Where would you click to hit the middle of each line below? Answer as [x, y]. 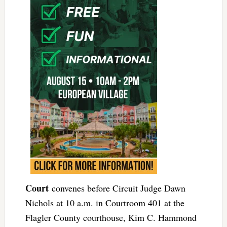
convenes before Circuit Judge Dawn [117, 188]
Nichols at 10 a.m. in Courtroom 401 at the [105, 203]
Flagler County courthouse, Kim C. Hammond [111, 218]
